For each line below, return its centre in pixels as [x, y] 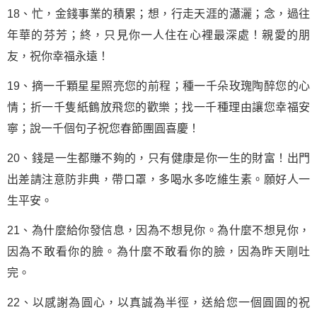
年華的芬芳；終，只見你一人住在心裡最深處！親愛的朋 [158, 35]
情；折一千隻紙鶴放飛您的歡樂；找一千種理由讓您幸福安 [158, 107]
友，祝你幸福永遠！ [58, 56]
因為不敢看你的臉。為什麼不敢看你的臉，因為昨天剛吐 [158, 252]
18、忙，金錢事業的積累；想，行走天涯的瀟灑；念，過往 [158, 14]
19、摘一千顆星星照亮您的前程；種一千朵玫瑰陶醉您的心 [158, 86]
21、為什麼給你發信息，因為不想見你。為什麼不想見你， [158, 230]
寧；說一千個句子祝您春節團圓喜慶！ [103, 128]
